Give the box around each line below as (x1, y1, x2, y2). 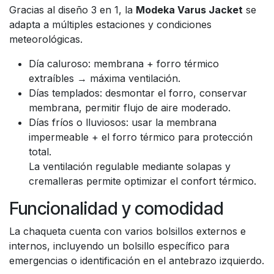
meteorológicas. (9, 33, 83, 45)
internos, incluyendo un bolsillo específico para (9, 240, 229, 252)
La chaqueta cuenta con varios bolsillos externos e (9, 225, 246, 237)
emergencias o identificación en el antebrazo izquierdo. (9, 254, 264, 267)
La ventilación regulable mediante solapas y (29, 160, 231, 172)
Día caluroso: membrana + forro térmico (29, 57, 219, 70)
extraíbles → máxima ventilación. (29, 72, 180, 84)
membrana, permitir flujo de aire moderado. (29, 102, 231, 114)
